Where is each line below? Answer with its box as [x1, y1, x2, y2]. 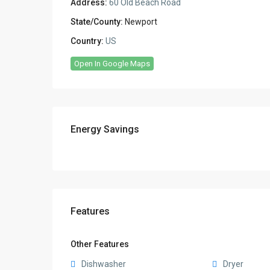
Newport [125, 17, 157, 27]
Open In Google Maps [74, 59, 150, 68]
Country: [71, 36, 104, 46]
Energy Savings [71, 124, 139, 135]
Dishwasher [81, 259, 126, 269]
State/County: [71, 17, 123, 27]
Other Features [71, 239, 129, 249]
